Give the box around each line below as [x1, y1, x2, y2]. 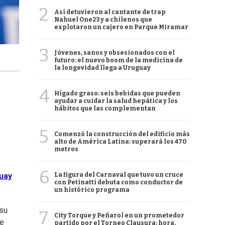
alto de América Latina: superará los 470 [54, 138, 186, 145]
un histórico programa [54, 186, 130, 193]
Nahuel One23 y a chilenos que [54, 16, 152, 23]
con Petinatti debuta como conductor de [54, 179, 183, 186]
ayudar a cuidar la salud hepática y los [54, 97, 178, 104]
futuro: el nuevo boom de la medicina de [54, 57, 183, 64]
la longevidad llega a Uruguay [54, 64, 151, 71]
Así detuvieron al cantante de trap [54, 9, 166, 16]
